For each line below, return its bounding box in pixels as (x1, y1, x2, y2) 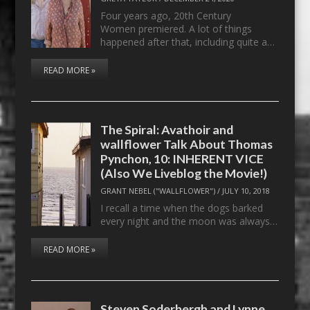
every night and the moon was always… (100, 215, 278, 228)
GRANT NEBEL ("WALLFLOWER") (100, 185, 216, 197)
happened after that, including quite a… (100, 35, 275, 48)
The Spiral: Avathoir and (100, 121, 234, 137)
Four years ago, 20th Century (100, 8, 232, 22)
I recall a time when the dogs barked (100, 201, 264, 215)
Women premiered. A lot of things (100, 21, 253, 35)
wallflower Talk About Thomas (100, 136, 273, 152)
